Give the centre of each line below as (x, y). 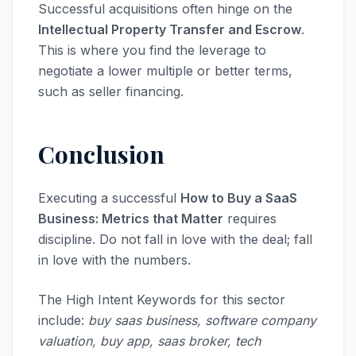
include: (63, 320)
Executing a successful (109, 198)
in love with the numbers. (114, 260)
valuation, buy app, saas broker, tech (149, 341)
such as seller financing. (111, 91)
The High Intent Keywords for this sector (162, 300)
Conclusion (101, 154)
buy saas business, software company (202, 320)
